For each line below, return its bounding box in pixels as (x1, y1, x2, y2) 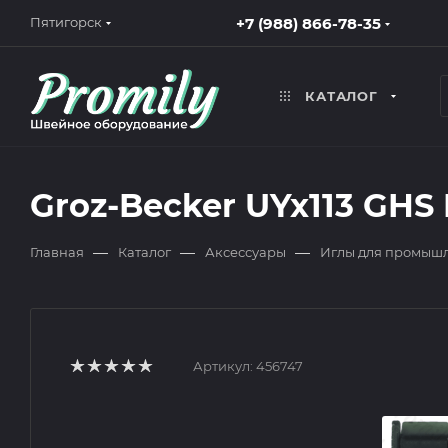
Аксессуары (205, 244, 286, 260)
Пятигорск (30, 14, 102, 30)
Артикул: (193, 358, 253, 374)
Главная (30, 244, 84, 260)
